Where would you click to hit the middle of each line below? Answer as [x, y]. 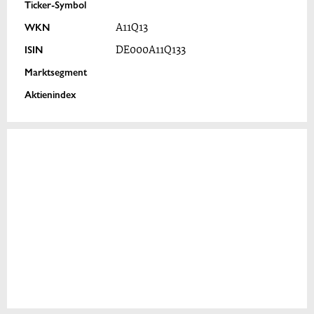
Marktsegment [56, 71]
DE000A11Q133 [151, 50]
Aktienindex [50, 94]
